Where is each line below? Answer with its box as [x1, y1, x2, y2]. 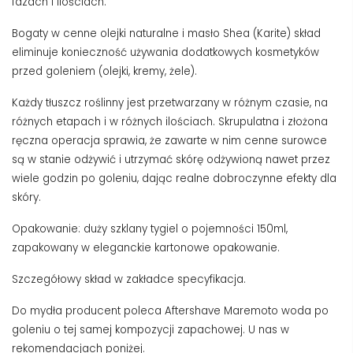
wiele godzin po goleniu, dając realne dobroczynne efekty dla [12, 170, 336, 186]
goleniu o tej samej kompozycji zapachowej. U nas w [12, 321, 289, 337]
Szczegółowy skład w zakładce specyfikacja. [12, 271, 246, 287]
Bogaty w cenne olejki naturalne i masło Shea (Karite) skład [12, 25, 321, 41]
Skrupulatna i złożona [218, 113, 328, 129]
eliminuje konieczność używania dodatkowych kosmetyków [12, 44, 319, 60]
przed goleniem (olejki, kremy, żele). [12, 63, 197, 79]
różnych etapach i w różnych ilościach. [12, 113, 218, 129]
